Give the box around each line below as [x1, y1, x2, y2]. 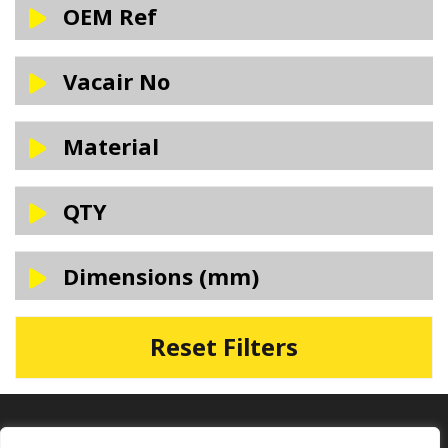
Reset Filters [150, 330, 298, 364]
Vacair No [63, 65, 170, 96]
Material [63, 130, 159, 161]
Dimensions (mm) [63, 260, 259, 291]
